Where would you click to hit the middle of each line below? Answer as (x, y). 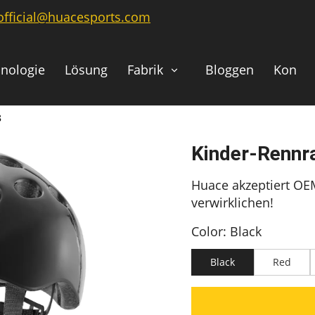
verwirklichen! (232, 203)
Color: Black (226, 232)
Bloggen (230, 70)
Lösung (86, 70)
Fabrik (145, 70)
